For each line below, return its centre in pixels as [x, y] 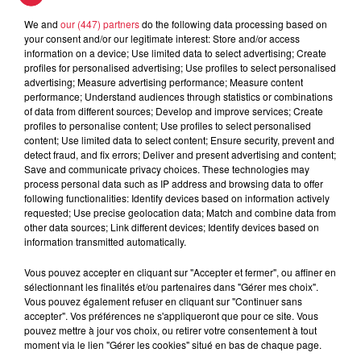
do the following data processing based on [233, 23]
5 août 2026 [141, 38]
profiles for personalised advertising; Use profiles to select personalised [180, 67]
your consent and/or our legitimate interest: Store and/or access [162, 38]
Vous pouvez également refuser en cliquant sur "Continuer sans [163, 301]
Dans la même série [98, 201]
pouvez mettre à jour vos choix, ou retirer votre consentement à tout [170, 330]
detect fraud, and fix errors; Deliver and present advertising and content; [180, 154]
